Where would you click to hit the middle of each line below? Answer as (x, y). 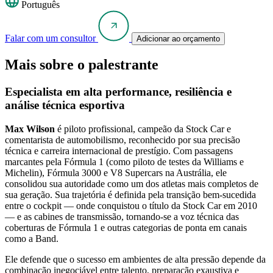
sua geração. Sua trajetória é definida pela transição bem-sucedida (130, 195)
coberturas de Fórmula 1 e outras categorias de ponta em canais (126, 228)
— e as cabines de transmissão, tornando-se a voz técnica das (122, 217)
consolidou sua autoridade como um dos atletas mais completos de (132, 184)
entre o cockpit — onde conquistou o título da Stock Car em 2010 (131, 206)
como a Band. (32, 239)
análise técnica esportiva (65, 105)
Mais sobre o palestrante (82, 65)
